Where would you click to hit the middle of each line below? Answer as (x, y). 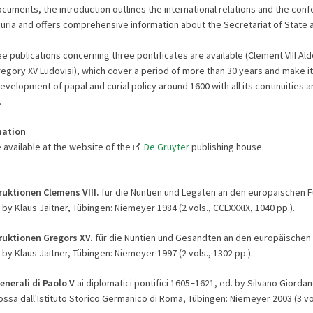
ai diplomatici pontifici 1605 (132, 283)
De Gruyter (166, 146)
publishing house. (226, 146)
